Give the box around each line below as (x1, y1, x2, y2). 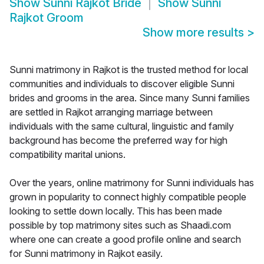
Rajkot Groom (9, 11, 84, 25)
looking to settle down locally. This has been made (9, 205, 222, 217)
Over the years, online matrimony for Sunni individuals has (9, 177, 254, 189)
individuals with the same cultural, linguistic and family (9, 120, 234, 133)
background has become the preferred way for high (9, 134, 227, 147)
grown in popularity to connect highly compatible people (9, 191, 246, 203)
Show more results (143, 25, 247, 40)
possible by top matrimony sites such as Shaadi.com (9, 219, 231, 232)
